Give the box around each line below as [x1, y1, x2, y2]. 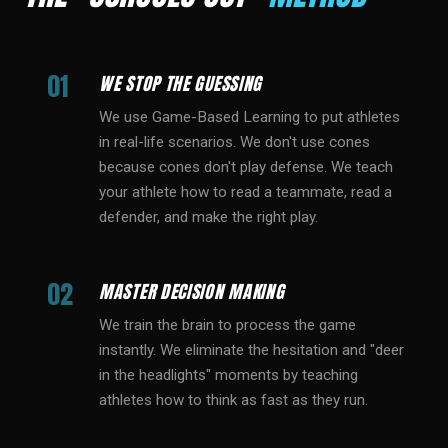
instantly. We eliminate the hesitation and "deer [99, 341, 404, 359]
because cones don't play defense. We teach [99, 158, 393, 176]
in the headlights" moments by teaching [99, 366, 358, 384]
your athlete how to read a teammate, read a [99, 183, 392, 201]
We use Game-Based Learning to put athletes [99, 108, 400, 126]
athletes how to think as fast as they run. [99, 391, 368, 409]
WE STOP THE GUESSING [99, 70, 263, 97]
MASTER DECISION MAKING [99, 278, 285, 305]
